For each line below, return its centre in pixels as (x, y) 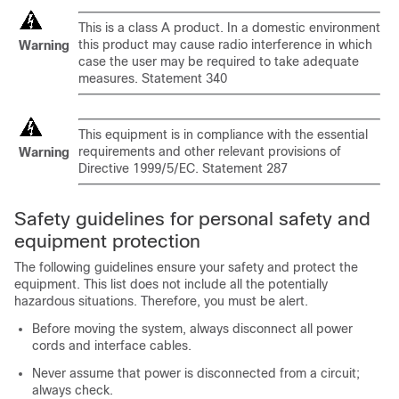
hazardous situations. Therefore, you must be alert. (161, 301)
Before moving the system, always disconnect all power (192, 329)
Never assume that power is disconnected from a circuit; (196, 373)
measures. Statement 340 (153, 78)
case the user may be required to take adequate (219, 61)
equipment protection (107, 241)
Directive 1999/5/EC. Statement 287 (183, 168)
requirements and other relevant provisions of (210, 151)
